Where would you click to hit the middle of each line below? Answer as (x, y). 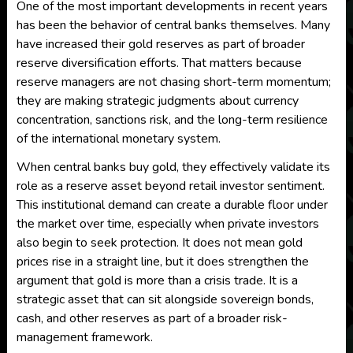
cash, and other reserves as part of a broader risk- (152, 318)
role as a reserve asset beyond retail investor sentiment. (170, 186)
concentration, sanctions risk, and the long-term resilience (172, 120)
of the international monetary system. (118, 139)
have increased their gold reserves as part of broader (160, 44)
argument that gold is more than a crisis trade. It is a (157, 281)
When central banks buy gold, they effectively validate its (173, 167)
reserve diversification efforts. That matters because (159, 63)
